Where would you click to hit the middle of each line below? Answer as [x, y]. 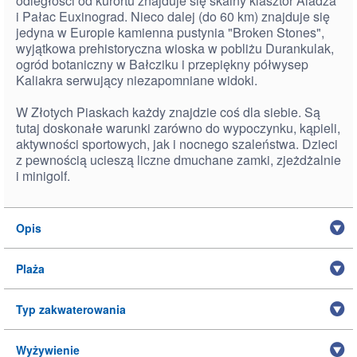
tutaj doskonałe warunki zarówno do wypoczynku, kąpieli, [178, 128]
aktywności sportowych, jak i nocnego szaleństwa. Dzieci [177, 144]
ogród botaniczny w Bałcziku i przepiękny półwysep [162, 64]
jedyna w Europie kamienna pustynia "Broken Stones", [170, 32]
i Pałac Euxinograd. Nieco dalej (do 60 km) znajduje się [173, 16]
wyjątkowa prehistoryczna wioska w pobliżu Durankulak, [175, 48]
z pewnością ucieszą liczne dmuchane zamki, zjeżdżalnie [178, 160]
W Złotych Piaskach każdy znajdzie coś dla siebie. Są [168, 112]
